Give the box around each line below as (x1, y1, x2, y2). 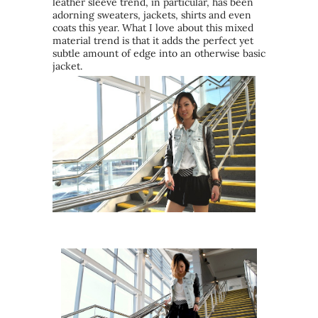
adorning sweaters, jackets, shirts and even (53, 8, 251, 21)
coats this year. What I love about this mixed (53, 21, 253, 34)
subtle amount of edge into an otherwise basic (53, 46, 265, 60)
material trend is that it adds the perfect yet (53, 33, 253, 47)
